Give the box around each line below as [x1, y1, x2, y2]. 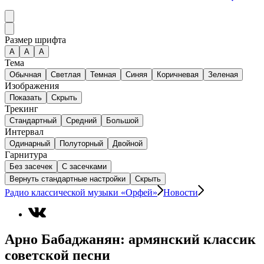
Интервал [5, 127, 44, 137]
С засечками [62, 162, 107, 171]
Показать [9, 93, 42, 103]
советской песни [5, 247, 110, 263]
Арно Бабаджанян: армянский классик [5, 231, 256, 247]
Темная [90, 70, 116, 80]
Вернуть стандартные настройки [9, 174, 126, 184]
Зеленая [208, 70, 238, 80]
